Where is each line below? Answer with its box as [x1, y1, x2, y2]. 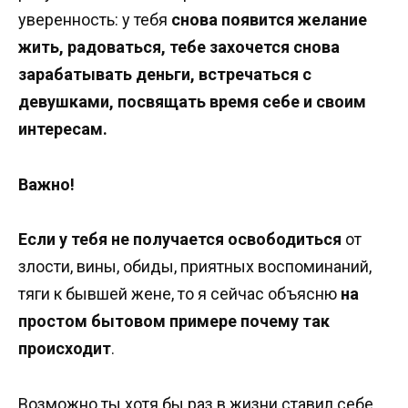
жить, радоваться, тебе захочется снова [18, 37, 340, 57]
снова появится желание [171, 10, 367, 30]
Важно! [18, 174, 75, 194]
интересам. [18, 119, 107, 139]
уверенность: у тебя [18, 10, 171, 30]
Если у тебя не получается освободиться [18, 229, 342, 250]
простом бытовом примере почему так [18, 311, 330, 331]
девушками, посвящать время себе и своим [18, 92, 366, 112]
